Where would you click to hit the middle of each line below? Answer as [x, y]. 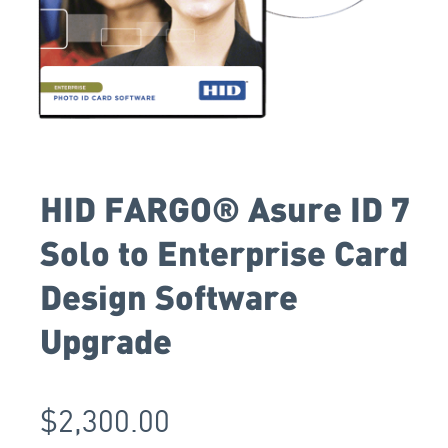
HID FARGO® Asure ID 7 [225, 207]
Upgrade [106, 339]
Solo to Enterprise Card [224, 251]
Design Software [169, 295]
